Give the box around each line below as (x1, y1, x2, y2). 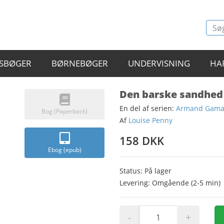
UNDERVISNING (128, 57, 190, 69)
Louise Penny (128, 115, 172, 125)
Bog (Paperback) (41, 107, 87, 115)
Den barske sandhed (119, 87, 223, 101)
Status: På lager (119, 166, 171, 175)
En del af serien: (119, 103, 176, 113)
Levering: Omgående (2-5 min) (119, 178, 220, 187)
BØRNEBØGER (51, 57, 108, 69)
